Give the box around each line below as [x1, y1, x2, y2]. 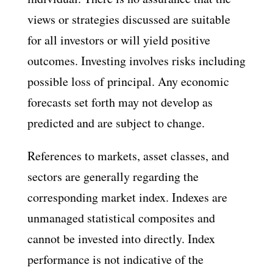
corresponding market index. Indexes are [27, 189, 227, 205]
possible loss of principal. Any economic [27, 73, 229, 90]
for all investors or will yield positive [27, 32, 210, 48]
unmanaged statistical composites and [27, 210, 215, 226]
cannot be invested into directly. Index [27, 230, 215, 247]
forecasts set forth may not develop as [27, 94, 213, 110]
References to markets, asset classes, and [27, 147, 229, 164]
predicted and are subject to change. [27, 115, 205, 131]
